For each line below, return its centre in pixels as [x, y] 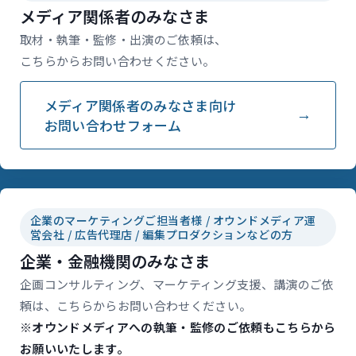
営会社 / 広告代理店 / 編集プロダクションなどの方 [161, 234]
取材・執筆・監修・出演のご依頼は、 [124, 39]
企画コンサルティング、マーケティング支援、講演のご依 [177, 284]
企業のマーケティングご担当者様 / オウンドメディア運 [173, 220]
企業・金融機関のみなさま [115, 261]
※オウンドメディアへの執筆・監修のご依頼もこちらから [178, 327]
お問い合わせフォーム [113, 125]
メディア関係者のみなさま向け [140, 105]
